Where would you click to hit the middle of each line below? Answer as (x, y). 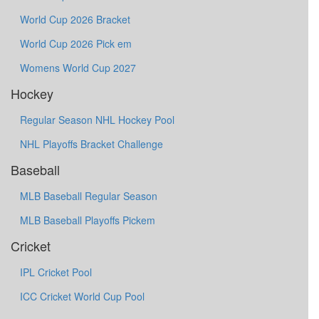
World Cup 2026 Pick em (76, 43)
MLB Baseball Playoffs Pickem (88, 220)
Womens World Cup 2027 (78, 68)
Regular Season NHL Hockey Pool (97, 120)
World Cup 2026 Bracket (75, 19)
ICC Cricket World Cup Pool (82, 296)
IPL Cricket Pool (56, 272)
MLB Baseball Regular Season (89, 196)
